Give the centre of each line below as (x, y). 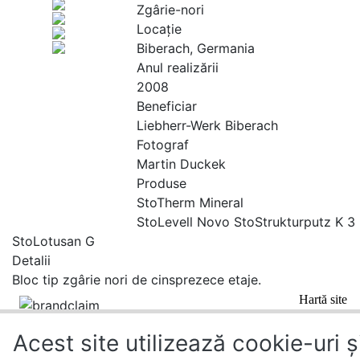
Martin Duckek (181, 164)
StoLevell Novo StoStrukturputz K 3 (246, 222)
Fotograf (163, 145)
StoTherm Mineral (190, 202)
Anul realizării (178, 67)
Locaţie (159, 29)
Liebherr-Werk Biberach (207, 125)
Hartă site (323, 299)
